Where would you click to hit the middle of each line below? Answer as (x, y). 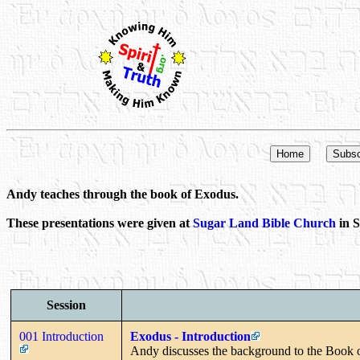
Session (66, 305)
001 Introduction (63, 336)
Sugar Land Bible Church (264, 223)
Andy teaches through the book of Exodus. (123, 194)
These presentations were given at (100, 223)
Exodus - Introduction (190, 336)
